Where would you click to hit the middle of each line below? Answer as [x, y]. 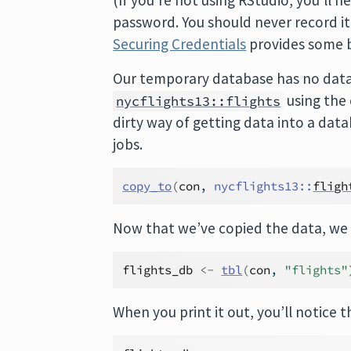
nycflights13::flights [199, 101]
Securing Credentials [180, 44]
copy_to [147, 186]
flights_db [158, 270]
